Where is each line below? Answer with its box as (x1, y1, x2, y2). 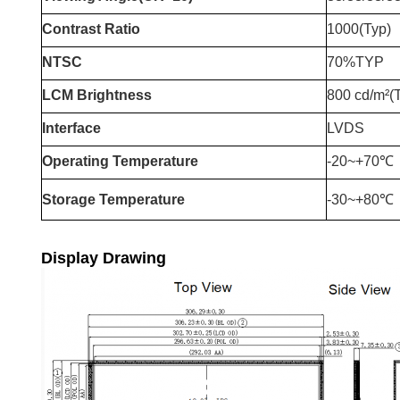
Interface (42, 120, 101, 136)
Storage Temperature (42, 191, 185, 207)
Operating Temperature (42, 153, 198, 169)
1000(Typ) (327, 21, 391, 37)
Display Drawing (41, 249, 166, 267)
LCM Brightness (42, 87, 152, 103)
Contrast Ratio (42, 21, 140, 37)
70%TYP (327, 54, 384, 70)
